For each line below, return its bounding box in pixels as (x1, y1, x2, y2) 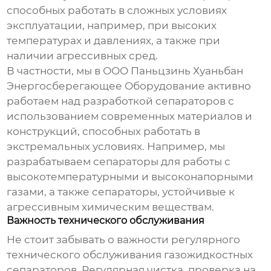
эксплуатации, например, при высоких (7, 19, 217, 32)
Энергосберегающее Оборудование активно (7, 80, 252, 93)
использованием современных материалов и (7, 110, 253, 123)
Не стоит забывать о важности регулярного (7, 233, 241, 246)
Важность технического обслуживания (7, 215, 205, 227)
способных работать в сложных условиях (7, 4, 227, 17)
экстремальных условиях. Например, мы (7, 140, 226, 153)
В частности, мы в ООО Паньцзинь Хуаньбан (7, 65, 244, 77)
